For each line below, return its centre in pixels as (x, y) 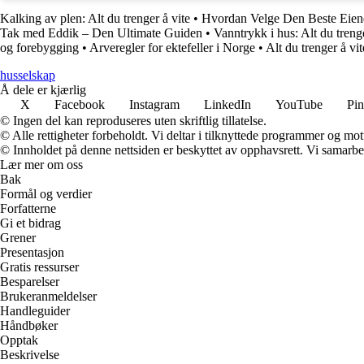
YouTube (299, 104)
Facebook (80, 104)
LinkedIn (227, 104)
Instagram (154, 104)
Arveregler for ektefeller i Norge (172, 47)
